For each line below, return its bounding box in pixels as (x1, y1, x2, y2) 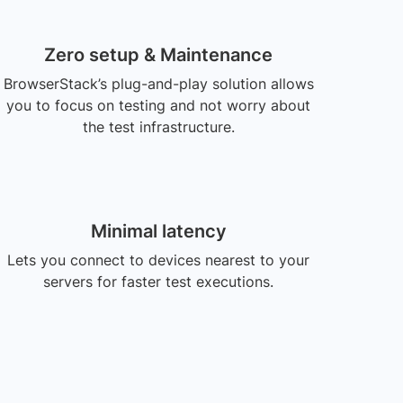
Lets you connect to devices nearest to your (7, 251, 309, 269)
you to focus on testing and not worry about (6, 96, 310, 114)
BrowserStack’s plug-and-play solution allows (3, 75, 314, 93)
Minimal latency (90, 220, 227, 242)
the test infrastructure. (82, 118, 235, 136)
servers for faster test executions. (43, 273, 273, 291)
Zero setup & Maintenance (44, 44, 273, 66)
